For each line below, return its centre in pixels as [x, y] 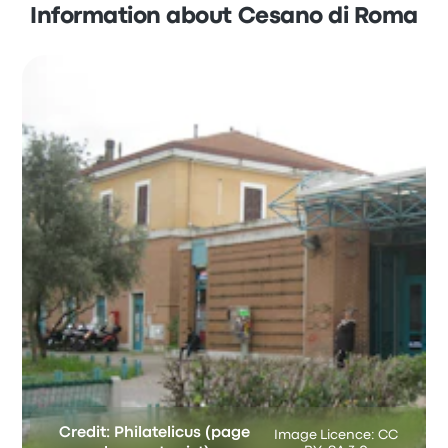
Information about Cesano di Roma [224, 17]
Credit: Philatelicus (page [154, 433]
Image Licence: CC [335, 435]
